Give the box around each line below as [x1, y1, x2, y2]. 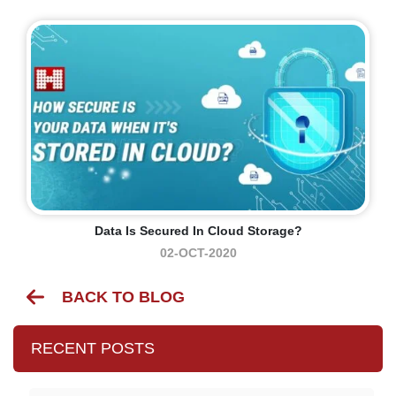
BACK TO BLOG [62, 287, 185, 306]
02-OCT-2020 [159, 245, 237, 260]
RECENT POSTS [31, 339, 155, 357]
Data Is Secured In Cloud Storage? [94, 223, 302, 238]
